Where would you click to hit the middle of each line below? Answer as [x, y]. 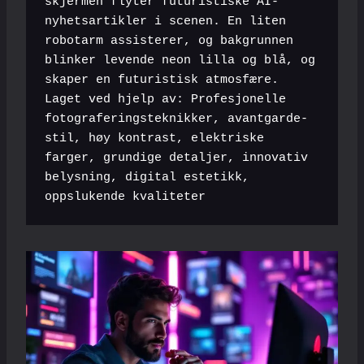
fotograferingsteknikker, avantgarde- [176, 119]
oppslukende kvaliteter [125, 197]
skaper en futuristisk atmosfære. [161, 80]
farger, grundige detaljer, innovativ [176, 158]
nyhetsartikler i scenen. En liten [165, 21]
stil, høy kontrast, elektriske [154, 138]
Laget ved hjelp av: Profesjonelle [165, 99]
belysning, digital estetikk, [147, 177]
